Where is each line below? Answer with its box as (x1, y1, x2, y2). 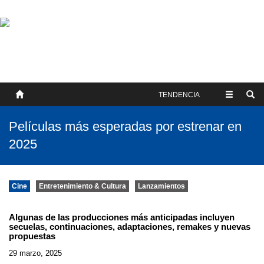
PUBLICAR (6, 69, 44, 78)
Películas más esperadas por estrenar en (9, 119, 242, 134)
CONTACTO (6, 45, 48, 54)
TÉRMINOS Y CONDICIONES (6, 57, 110, 66)
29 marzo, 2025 (9, 249, 62, 258)
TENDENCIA (158, 91, 200, 99)
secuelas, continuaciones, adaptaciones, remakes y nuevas (9, 222, 250, 232)
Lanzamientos (138, 182, 185, 190)
